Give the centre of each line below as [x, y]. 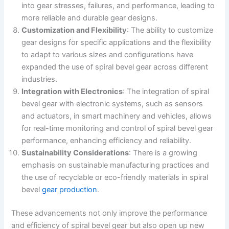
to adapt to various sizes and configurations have [108, 54]
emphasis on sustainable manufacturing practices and [116, 165]
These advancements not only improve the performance [109, 213]
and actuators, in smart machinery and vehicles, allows [117, 116]
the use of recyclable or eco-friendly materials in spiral [115, 177]
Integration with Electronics [72, 91]
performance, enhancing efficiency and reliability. [107, 140]
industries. [40, 79]
